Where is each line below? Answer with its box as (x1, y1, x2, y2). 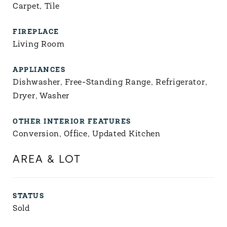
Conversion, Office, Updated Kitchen (13, 130, 161, 138)
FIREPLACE (13, 28, 59, 36)
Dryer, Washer (13, 92, 70, 100)
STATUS (13, 193, 44, 200)
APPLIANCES (13, 66, 65, 74)
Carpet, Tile (13, 3, 60, 11)
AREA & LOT (13, 155, 81, 165)
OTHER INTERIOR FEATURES (13, 118, 131, 126)
